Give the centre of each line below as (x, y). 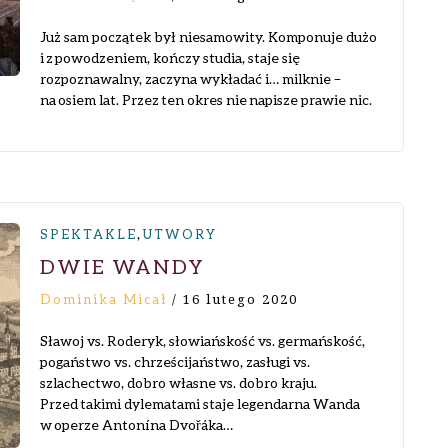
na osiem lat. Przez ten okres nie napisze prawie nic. (206, 99)
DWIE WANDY (122, 266)
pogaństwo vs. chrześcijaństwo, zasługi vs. (175, 361)
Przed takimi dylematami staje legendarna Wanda (200, 403)
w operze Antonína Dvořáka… (136, 424)
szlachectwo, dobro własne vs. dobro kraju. (178, 382)
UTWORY (180, 234)
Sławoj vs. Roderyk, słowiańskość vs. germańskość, (202, 340)
